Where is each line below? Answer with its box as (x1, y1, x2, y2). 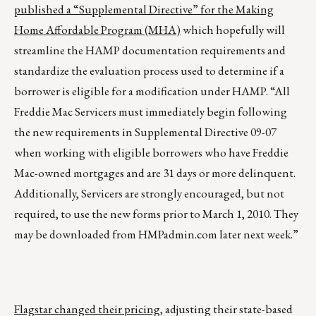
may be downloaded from (14, 226, 138, 243)
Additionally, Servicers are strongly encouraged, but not (14, 186, 284, 202)
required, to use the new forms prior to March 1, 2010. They (14, 206, 298, 222)
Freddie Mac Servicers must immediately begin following (14, 104, 287, 120)
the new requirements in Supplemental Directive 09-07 (14, 124, 276, 140)
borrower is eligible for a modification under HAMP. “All (14, 83, 290, 99)
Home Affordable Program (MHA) (14, 22, 181, 38)
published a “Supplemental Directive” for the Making (14, 1, 274, 18)
